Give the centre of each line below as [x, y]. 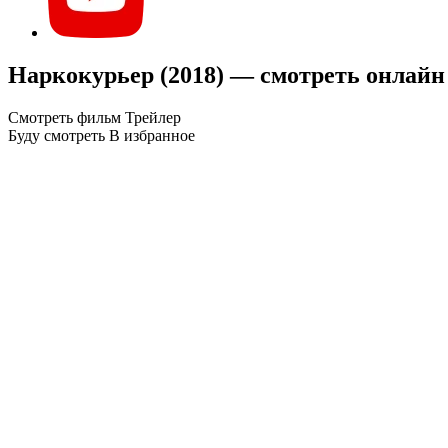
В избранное [152, 135]
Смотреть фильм [64, 117]
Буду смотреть [56, 135]
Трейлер [153, 117]
